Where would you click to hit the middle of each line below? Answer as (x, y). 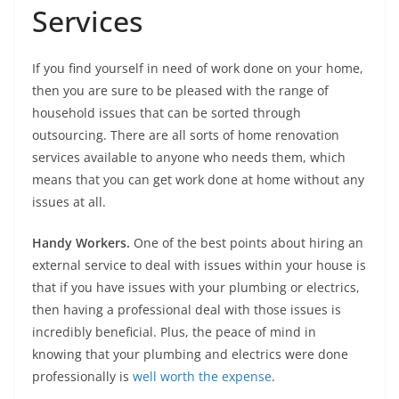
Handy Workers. (81, 243)
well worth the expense (202, 376)
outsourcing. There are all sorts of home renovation (186, 135)
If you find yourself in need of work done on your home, (198, 68)
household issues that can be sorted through (167, 113)
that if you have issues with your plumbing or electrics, (196, 287)
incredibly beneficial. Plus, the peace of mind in (174, 332)
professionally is (82, 376)
